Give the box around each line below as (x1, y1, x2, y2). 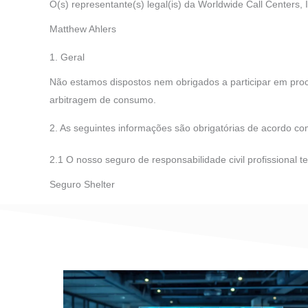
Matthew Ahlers (49, 23, 116, 35)
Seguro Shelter (49, 179, 115, 190)
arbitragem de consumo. (49, 94, 156, 106)
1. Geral (49, 52, 85, 63)
